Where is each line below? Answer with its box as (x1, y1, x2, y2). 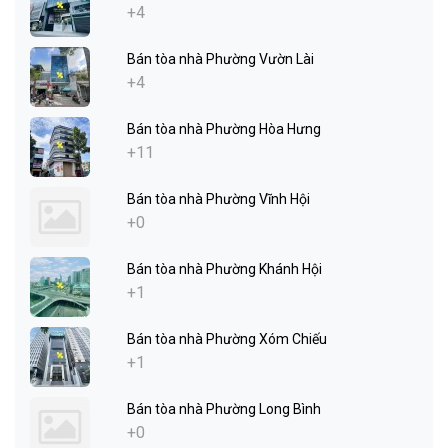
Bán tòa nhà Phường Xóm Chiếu (127, 331, 327, 348)
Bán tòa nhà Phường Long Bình (127, 401, 321, 418)
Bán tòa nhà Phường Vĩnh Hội (127, 191, 310, 208)
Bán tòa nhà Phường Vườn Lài (127, 51, 314, 68)
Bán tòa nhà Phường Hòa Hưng (127, 121, 321, 138)
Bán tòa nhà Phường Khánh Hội (127, 261, 322, 278)
